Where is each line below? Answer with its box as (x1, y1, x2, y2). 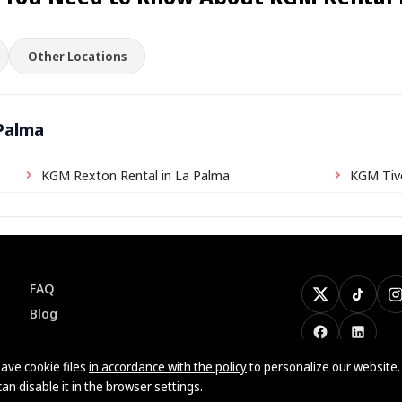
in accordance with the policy (89, 358, 247, 375)
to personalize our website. (247, 358, 400, 375)
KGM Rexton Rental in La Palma (40, 166, 230, 184)
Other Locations (28, 48, 127, 65)
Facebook (319, 328, 378, 347)
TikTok (357, 291, 398, 310)
